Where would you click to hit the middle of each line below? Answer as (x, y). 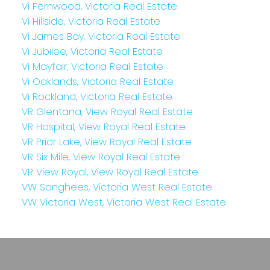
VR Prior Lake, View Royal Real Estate (106, 142)
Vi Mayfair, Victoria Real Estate (92, 66)
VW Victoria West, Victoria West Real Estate (124, 202)
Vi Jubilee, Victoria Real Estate (92, 51)
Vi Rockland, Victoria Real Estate (97, 96)
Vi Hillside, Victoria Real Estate (91, 21)
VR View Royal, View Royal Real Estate (110, 172)
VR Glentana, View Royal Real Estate (107, 111)
